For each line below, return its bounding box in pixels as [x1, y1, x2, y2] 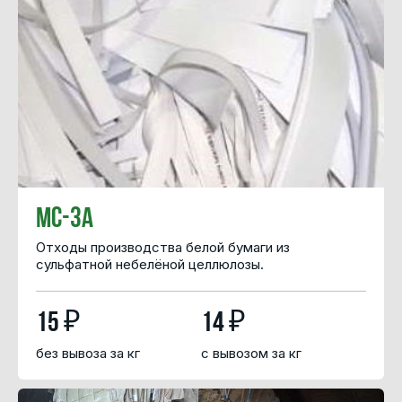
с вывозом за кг [201, 345, 301, 363]
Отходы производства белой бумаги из [36, 238, 290, 256]
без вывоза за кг [36, 345, 140, 363]
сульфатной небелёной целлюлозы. [36, 255, 264, 273]
